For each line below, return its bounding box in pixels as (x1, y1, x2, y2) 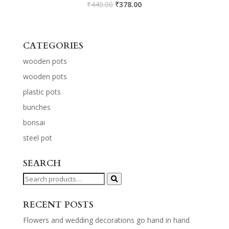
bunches (22, 102, 51, 112)
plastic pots (22, 87, 61, 97)
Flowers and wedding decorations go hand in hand (22, 215, 190, 225)
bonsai (22, 118, 45, 128)
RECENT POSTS (22, 199, 94, 211)
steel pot (22, 133, 52, 143)
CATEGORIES (22, 40, 83, 52)
